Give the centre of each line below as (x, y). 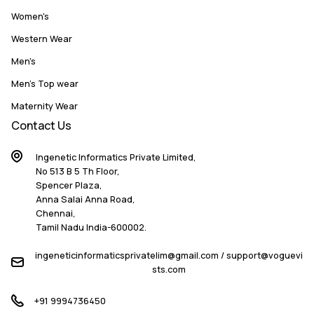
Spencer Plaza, (69, 185)
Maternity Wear (45, 105)
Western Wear (42, 38)
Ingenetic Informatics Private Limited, (116, 157)
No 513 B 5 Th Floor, (78, 171)
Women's (30, 16)
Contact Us (41, 125)
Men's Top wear (45, 83)
